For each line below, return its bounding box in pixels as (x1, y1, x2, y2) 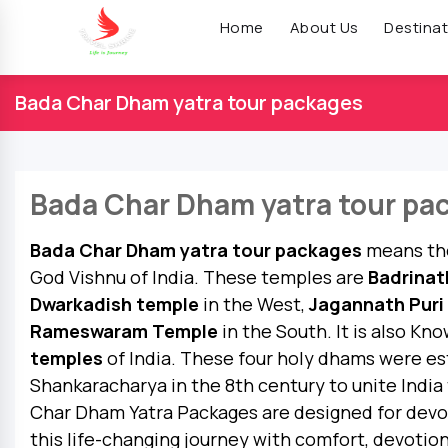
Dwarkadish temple (30, 292, 199, 316)
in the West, (199, 292, 309, 316)
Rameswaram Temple (30, 319, 222, 343)
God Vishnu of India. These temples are (30, 265, 368, 289)
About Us (289, 16, 359, 38)
